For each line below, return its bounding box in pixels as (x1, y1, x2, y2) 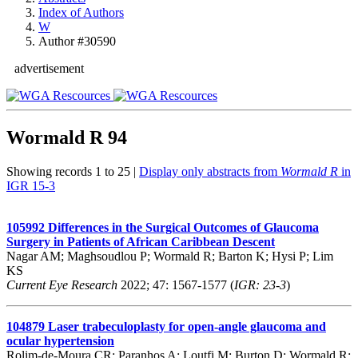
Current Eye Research (6, 277, 117, 292)
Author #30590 (38, 34, 116, 48)
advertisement (14, 62, 84, 75)
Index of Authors (38, 6, 124, 19)
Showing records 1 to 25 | (6, 164, 139, 178)
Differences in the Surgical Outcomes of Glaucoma (48, 220, 319, 234)
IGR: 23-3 (234, 277, 286, 292)
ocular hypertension (6, 333, 114, 348)
